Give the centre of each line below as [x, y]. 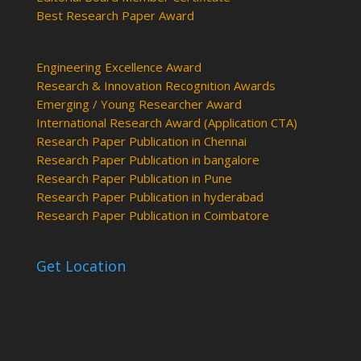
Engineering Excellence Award [118, 67]
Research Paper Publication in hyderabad [149, 197]
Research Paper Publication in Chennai [141, 141]
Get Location [81, 266]
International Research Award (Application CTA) [166, 123]
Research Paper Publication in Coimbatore [152, 216]
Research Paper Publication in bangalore [147, 160]
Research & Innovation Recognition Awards [156, 86]
